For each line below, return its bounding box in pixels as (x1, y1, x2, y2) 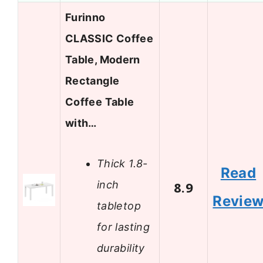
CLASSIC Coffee (65, 32, 154, 45)
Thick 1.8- (97, 157, 148, 170)
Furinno (65, 11, 106, 24)
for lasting (97, 220, 150, 233)
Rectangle (65, 75, 120, 87)
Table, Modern (65, 53, 140, 66)
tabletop (97, 199, 141, 212)
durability (97, 241, 145, 254)
